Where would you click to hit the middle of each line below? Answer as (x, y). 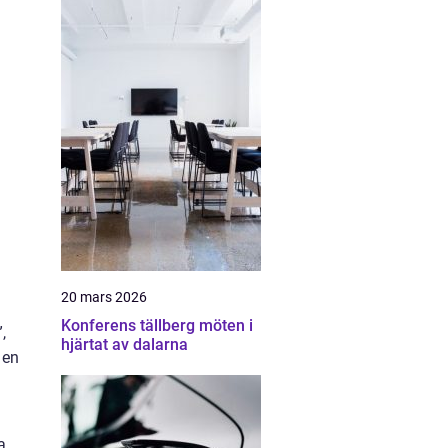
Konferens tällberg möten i (130, 325)
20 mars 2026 (104, 297)
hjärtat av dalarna (124, 344)
